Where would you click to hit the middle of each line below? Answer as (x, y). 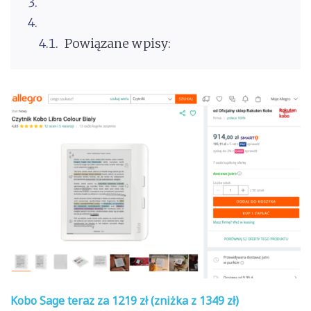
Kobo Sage (39, 301)
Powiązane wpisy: (117, 44)
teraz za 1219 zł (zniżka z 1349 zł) (153, 301)
